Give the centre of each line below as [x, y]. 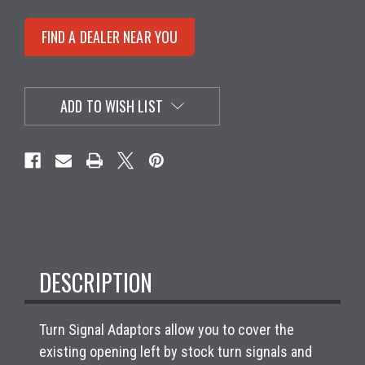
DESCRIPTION [96, 282]
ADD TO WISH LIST [112, 106]
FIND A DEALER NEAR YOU [110, 37]
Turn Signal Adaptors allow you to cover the [167, 329]
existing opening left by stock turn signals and [176, 351]
